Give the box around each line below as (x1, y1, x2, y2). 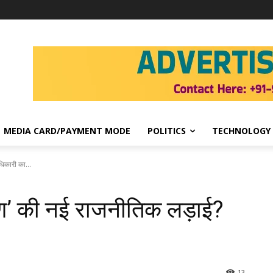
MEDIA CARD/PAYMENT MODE (4, 124, 130, 136)
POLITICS (147, 124, 186, 136)
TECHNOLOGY (212, 124, 271, 136)
